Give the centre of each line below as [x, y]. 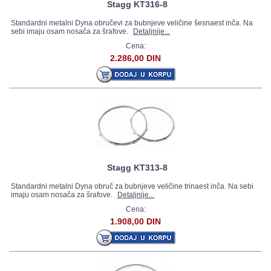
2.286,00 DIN [135, 58]
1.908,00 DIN [135, 221]
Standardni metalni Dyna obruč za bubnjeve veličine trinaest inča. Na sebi [132, 186]
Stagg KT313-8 [137, 168]
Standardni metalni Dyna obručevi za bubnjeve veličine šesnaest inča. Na [132, 23]
